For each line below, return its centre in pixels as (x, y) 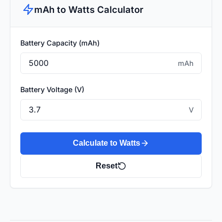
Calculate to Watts (107, 143)
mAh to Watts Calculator (89, 9)
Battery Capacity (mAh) (60, 43)
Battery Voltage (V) (52, 89)
